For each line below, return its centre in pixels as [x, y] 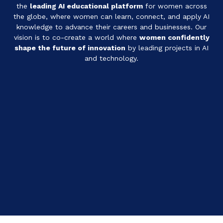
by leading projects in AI [167, 48]
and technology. [111, 58]
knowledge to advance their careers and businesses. [106, 27]
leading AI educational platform [86, 6]
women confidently [174, 37]
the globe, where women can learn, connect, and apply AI [111, 16]
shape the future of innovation [70, 48]
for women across [175, 6]
